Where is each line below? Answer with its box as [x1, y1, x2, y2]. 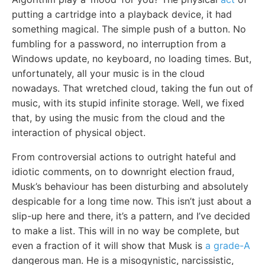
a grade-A [205, 239, 250, 251]
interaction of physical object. [12, 126, 146, 138]
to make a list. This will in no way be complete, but [12, 224, 240, 237]
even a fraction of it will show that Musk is [12, 239, 205, 251]
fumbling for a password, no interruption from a [12, 37, 226, 50]
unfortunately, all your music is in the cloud [12, 67, 205, 79]
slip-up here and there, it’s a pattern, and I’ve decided [12, 209, 250, 222]
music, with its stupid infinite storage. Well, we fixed [12, 96, 244, 109]
